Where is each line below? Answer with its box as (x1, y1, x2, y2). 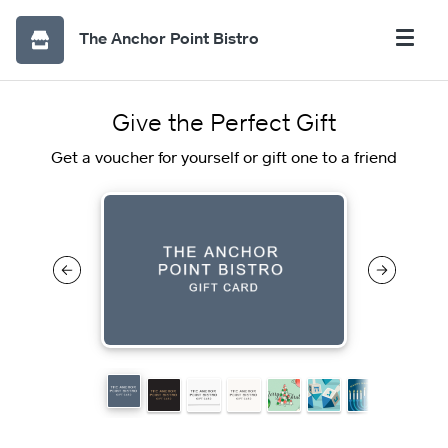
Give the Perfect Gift (112, 107, 336, 136)
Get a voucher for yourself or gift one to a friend (51, 147, 397, 167)
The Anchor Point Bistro (79, 28, 259, 48)
